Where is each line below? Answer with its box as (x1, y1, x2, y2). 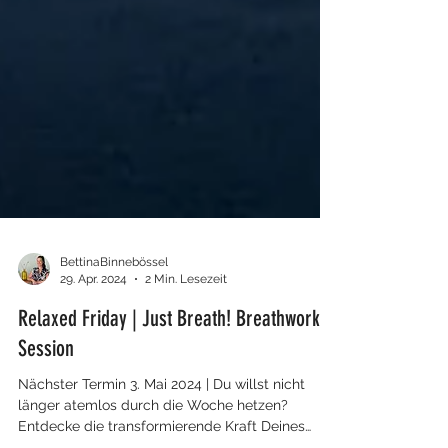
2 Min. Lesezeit (145, 307, 227, 322)
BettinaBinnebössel (60, 291, 168, 305)
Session (18, 371, 74, 398)
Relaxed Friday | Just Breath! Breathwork (18, 341, 320, 368)
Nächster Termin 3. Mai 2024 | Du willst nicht (18, 412, 305, 428)
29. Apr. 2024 (60, 307, 127, 322)
